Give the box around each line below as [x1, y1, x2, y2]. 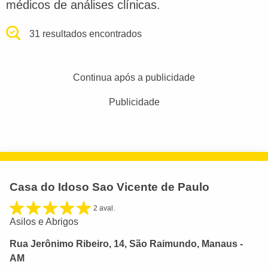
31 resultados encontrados [29, 28, 142, 39]
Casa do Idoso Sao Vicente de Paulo [10, 180, 209, 193]
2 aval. [93, 203, 115, 212]
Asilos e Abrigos [10, 216, 78, 227]
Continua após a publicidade [73, 72, 195, 83]
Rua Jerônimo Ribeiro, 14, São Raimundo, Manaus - [10, 238, 243, 249]
